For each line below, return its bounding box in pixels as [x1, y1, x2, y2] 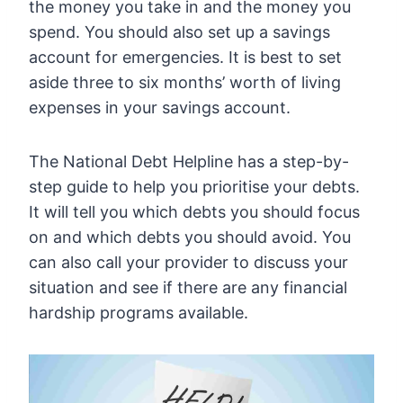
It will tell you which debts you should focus [29, 202, 360, 222]
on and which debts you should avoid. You [29, 228, 351, 247]
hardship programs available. [29, 303, 248, 323]
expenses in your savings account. [29, 98, 291, 118]
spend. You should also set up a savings [29, 22, 330, 42]
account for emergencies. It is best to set [29, 48, 342, 67]
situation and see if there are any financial [29, 278, 347, 298]
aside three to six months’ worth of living [29, 73, 341, 93]
